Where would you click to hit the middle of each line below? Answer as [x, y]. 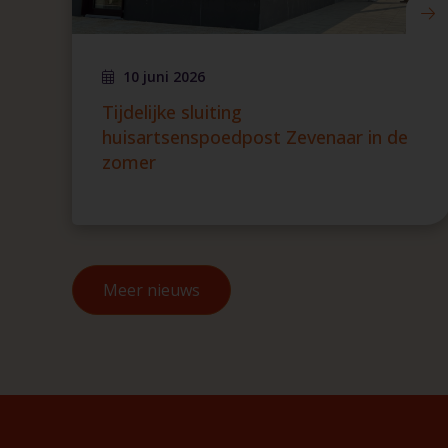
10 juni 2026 [164, 76]
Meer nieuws [151, 290]
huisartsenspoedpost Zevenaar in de [255, 137]
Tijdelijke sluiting [172, 112]
